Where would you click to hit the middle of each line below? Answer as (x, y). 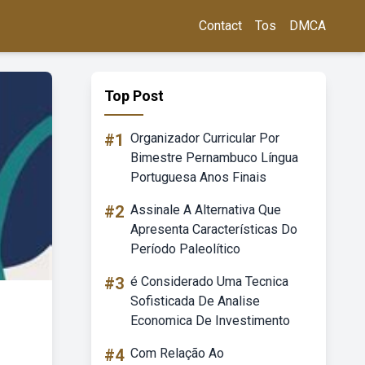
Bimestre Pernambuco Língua (214, 158)
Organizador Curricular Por (205, 138)
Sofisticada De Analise (195, 301)
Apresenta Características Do (214, 229)
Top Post (134, 96)
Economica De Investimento (210, 321)
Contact (220, 26)
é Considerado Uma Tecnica (209, 281)
